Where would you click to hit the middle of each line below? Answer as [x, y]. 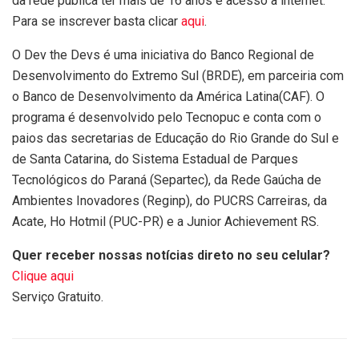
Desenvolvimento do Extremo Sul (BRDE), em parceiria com [178, 75]
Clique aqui [43, 276]
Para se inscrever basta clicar [97, 21]
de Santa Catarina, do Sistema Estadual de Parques [155, 159]
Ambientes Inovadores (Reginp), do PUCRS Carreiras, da [169, 200]
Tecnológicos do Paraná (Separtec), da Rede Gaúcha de [167, 179]
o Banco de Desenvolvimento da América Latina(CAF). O [168, 96]
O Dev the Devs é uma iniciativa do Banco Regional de [163, 54]
